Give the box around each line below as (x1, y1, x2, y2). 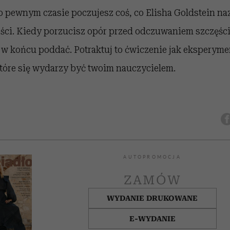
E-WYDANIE (129, 214, 176, 223)
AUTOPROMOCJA (123, 154, 181, 160)
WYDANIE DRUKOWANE (107, 194, 198, 202)
